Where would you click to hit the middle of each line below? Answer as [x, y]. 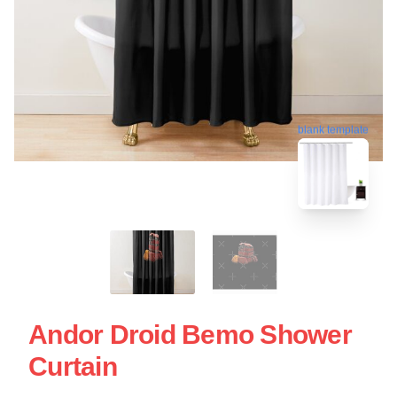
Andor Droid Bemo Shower [190, 334]
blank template [333, 127]
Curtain [73, 366]
